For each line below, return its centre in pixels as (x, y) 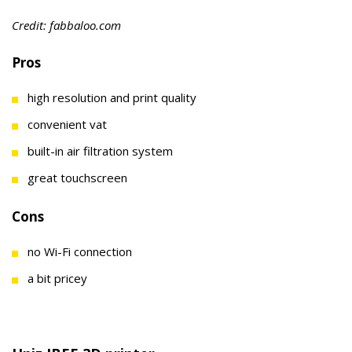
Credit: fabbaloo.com (66, 25)
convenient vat (67, 124)
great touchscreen (77, 177)
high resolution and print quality (112, 97)
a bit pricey (57, 278)
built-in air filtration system (100, 150)
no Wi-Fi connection (80, 251)
